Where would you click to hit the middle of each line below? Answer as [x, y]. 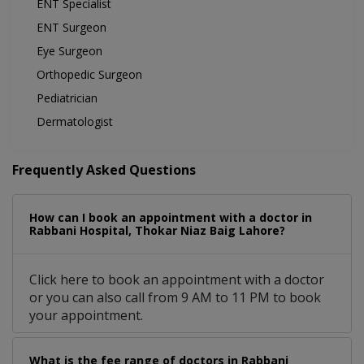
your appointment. [86, 316]
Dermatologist [75, 122]
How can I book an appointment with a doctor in [171, 218]
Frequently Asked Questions [104, 170]
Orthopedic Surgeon [89, 75]
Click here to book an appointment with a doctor [177, 280]
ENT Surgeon [71, 28]
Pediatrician [67, 98]
